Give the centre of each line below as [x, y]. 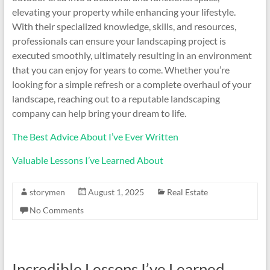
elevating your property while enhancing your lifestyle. [124, 12]
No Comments [56, 210]
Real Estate [187, 192]
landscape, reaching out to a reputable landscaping [116, 99]
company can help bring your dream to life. [99, 113]
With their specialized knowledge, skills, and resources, [124, 26]
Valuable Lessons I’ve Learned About [87, 160]
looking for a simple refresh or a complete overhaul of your [131, 84]
